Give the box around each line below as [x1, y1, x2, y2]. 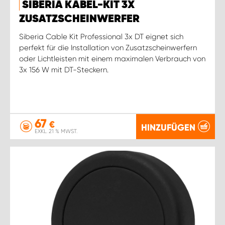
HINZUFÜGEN [141, 122, 195, 133]
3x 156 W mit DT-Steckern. [19, 65, 108, 74]
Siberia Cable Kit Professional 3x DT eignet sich [19, 32, 183, 41]
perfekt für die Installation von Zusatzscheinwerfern [19, 43, 197, 52]
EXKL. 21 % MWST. [35, 128, 77, 135]
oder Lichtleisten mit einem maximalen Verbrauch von [19, 54, 205, 63]
